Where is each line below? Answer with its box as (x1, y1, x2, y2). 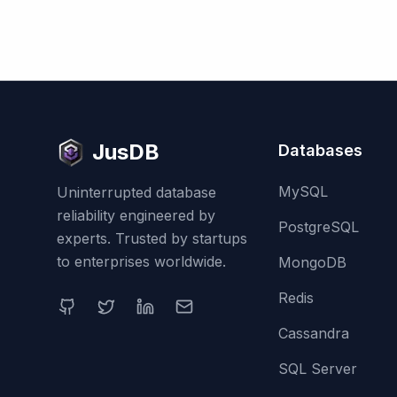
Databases (277, 141, 362, 160)
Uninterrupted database (57, 183, 216, 201)
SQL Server (277, 360, 357, 378)
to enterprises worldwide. (57, 253, 226, 270)
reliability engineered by (57, 206, 215, 224)
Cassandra (277, 324, 349, 342)
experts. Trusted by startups (57, 230, 247, 247)
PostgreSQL (277, 218, 359, 236)
